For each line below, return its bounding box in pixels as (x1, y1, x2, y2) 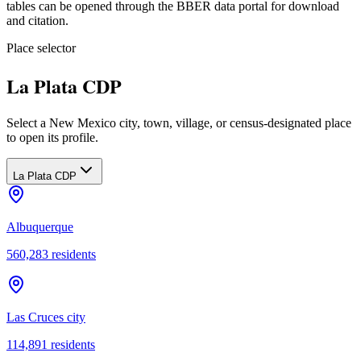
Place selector (6, 40, 76, 55)
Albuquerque (6, 219, 73, 234)
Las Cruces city (6, 309, 85, 324)
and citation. (6, 13, 68, 27)
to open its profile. (6, 130, 98, 144)
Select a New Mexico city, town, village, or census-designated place (6, 115, 351, 130)
